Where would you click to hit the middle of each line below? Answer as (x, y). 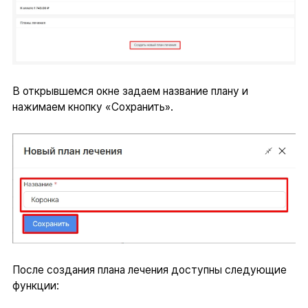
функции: (35, 285)
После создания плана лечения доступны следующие (149, 269)
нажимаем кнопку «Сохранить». (92, 107)
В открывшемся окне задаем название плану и (130, 91)
